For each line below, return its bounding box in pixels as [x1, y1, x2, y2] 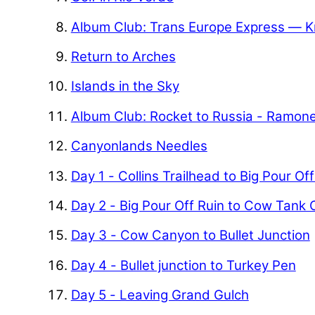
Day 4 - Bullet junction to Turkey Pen [70, 257, 296, 274]
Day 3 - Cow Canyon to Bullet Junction [70, 227, 310, 244]
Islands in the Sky [70, 78, 179, 95]
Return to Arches [70, 49, 176, 65]
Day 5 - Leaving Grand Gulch [70, 286, 249, 303]
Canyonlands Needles [70, 138, 207, 155]
